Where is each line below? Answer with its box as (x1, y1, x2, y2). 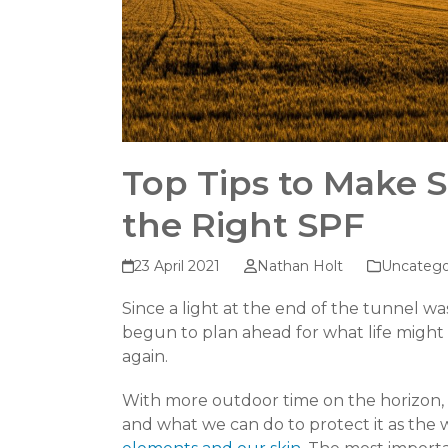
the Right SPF (122, 204, 365, 247)
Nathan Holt (256, 257, 343, 276)
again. (122, 347, 168, 367)
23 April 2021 (134, 257, 221, 276)
